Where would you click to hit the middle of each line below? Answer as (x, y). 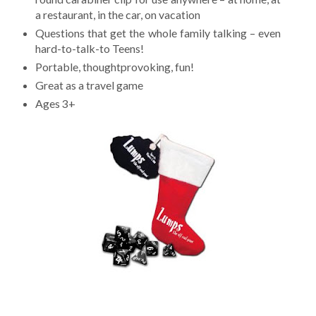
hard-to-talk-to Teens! (89, 49)
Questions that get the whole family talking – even (158, 33)
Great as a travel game (89, 85)
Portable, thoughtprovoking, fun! (114, 67)
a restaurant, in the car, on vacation (117, 15)
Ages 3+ (55, 104)
